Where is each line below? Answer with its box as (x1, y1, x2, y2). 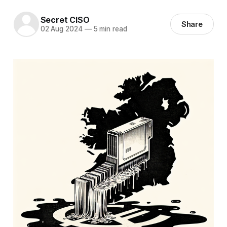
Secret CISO (40, 15, 90, 25)
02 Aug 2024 (40, 25, 83, 33)
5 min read (91, 25, 127, 33)
